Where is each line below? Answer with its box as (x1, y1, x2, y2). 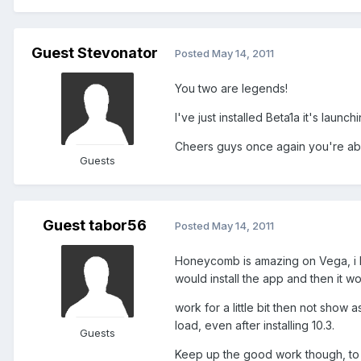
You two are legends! (175, 81, 288, 95)
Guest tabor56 (42, 216, 147, 234)
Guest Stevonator (31, 44, 158, 61)
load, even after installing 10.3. (175, 317, 334, 332)
